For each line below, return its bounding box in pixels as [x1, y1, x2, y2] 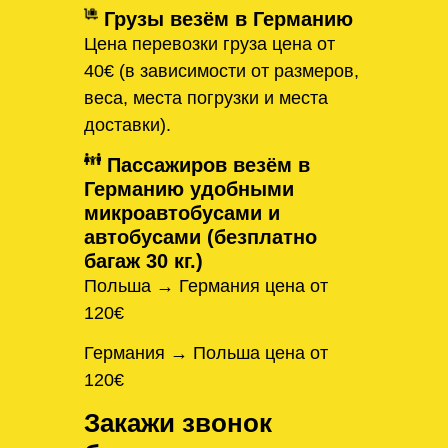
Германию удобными [84, 177, 294, 200]
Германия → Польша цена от [84, 343, 328, 364]
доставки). [84, 115, 171, 136]
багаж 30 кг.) [84, 249, 203, 272]
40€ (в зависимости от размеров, [84, 61, 359, 82]
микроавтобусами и [84, 201, 280, 224]
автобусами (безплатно [84, 225, 317, 248]
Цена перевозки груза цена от [84, 34, 335, 55]
